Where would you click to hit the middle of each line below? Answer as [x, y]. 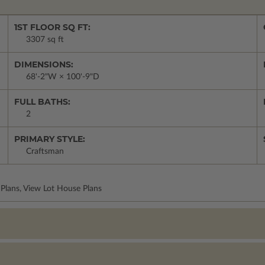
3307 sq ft [45, 39]
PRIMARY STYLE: [50, 139]
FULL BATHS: [42, 101]
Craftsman [45, 151]
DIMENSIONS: [44, 64]
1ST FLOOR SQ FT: [52, 27]
